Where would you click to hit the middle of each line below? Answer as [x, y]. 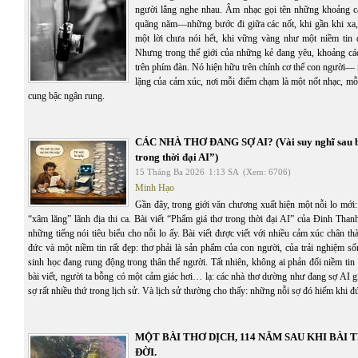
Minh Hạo [155, 187]
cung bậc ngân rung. [66, 95]
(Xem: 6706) [267, 171]
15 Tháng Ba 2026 [170, 171]
